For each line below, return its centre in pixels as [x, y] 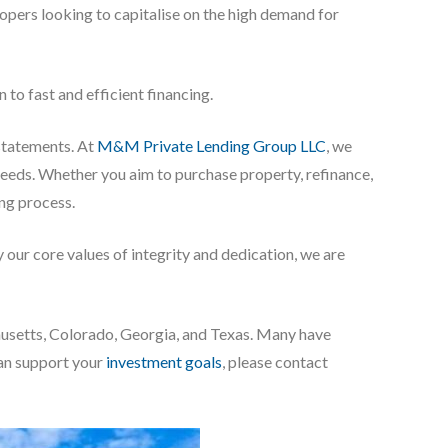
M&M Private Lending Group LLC [211, 145]
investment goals [164, 361]
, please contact [275, 361]
